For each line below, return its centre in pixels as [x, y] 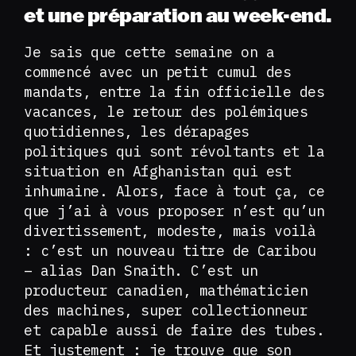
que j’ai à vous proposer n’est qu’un [174, 211]
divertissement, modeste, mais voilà [170, 231]
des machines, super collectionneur [166, 310]
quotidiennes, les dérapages [137, 132]
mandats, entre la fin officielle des [174, 92]
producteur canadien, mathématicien [166, 290]
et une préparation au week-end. [178, 15]
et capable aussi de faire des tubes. [174, 330]
